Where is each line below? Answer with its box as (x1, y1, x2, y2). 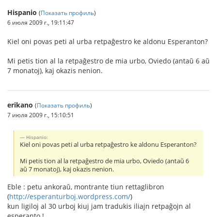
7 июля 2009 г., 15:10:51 (7, 110, 74, 119)
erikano (7, 100, 33, 109)
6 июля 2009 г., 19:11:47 (7, 18, 74, 26)
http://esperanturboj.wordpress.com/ (9, 192, 130, 201)
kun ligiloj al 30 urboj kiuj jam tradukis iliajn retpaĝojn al (7, 201, 191, 211)
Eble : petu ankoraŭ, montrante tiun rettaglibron (7, 182, 164, 192)
